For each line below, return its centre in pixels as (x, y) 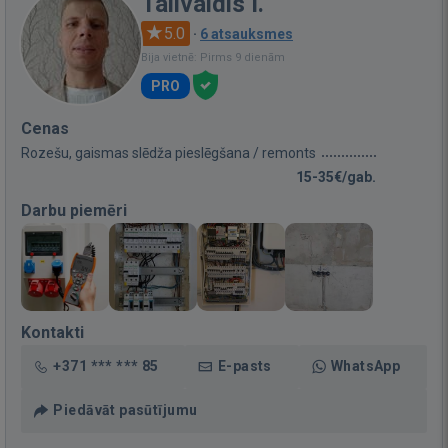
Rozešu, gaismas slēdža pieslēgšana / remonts (168, 152)
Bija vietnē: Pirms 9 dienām (213, 57)
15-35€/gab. (336, 176)
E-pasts (244, 365)
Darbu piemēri (74, 210)
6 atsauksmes (246, 33)
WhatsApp (365, 365)
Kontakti (52, 332)
